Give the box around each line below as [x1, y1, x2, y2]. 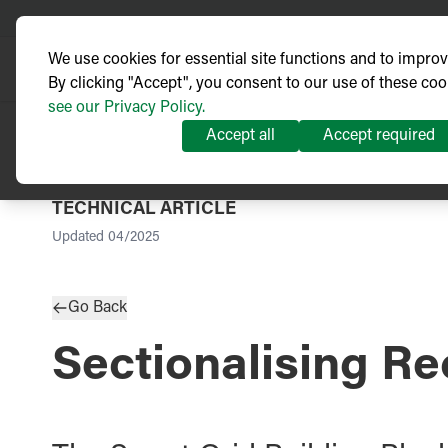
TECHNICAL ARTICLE [52, 201, 236, 219]
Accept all [206, 128, 275, 144]
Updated [52, 231, 104, 245]
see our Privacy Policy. [48, 100, 205, 116]
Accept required [323, 128, 435, 144]
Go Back [68, 300, 127, 316]
